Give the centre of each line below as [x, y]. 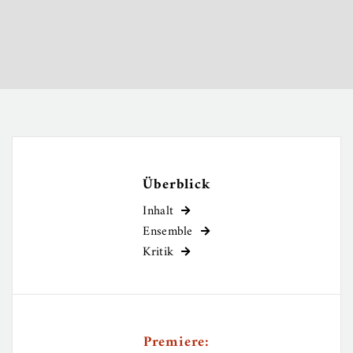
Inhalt [158, 211]
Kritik [158, 252]
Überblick [176, 184]
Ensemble [168, 231]
